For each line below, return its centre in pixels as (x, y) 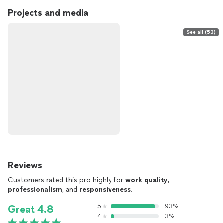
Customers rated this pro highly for (67, 180)
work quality (147, 180)
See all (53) (201, 32)
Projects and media (48, 13)
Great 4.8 (31, 209)
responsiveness (105, 189)
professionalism (35, 189)
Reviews (25, 165)
